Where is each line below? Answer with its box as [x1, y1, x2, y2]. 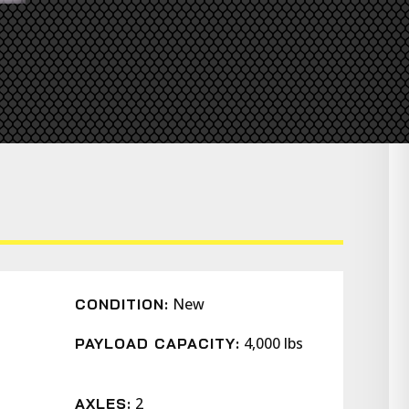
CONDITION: [75, 295, 170, 313]
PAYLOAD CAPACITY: [75, 334, 241, 352]
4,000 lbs [244, 333, 304, 353]
